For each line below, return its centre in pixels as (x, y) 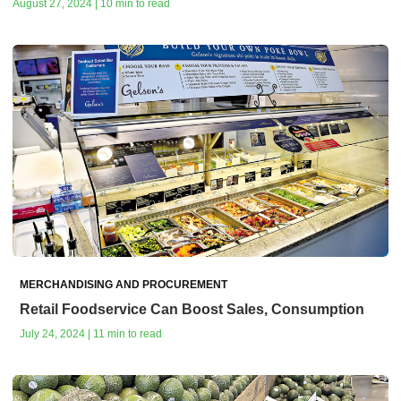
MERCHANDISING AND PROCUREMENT (124, 284)
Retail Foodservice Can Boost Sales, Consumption (192, 309)
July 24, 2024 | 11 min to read (91, 333)
